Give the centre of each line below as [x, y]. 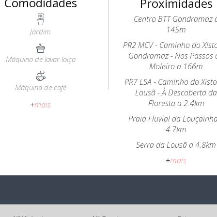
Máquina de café [40, 87]
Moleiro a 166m [176, 66]
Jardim [41, 31]
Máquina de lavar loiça [40, 59]
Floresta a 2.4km [176, 103]
